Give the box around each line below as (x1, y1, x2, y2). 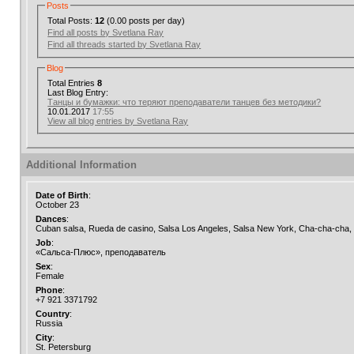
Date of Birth (36, 190, 88, 200)
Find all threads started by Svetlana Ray (47, 39, 201, 49)
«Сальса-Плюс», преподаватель (36, 247, 166, 257)
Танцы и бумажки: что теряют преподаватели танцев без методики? (47, 96, 322, 107)
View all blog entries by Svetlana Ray (47, 115, 189, 126)
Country (36, 309, 70, 318)
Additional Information (26, 159, 137, 171)
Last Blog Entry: (47, 87, 109, 97)
